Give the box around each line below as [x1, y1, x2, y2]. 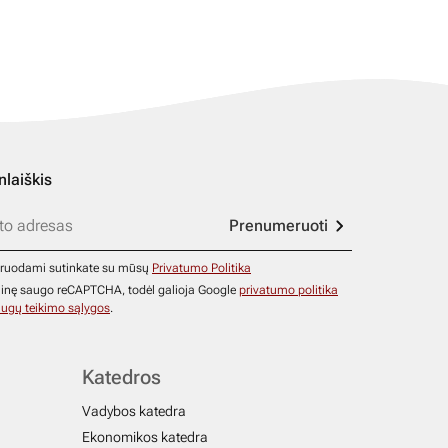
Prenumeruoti [229, 216, 328, 235]
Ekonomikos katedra [82, 429, 208, 445]
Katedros [82, 365, 161, 389]
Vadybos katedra [82, 403, 186, 419]
